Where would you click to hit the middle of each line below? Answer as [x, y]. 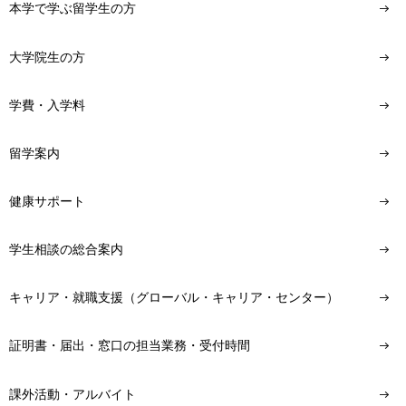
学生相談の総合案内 [66, 250]
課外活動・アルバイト [72, 394]
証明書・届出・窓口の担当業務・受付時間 [130, 346]
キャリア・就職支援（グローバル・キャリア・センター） [174, 298]
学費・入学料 [47, 105]
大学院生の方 [47, 57]
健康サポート [47, 201]
